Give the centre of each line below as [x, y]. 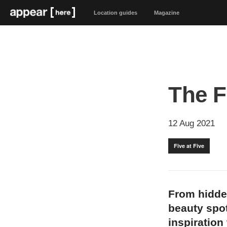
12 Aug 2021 [192, 123]
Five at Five [189, 146]
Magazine [166, 13]
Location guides [115, 13]
